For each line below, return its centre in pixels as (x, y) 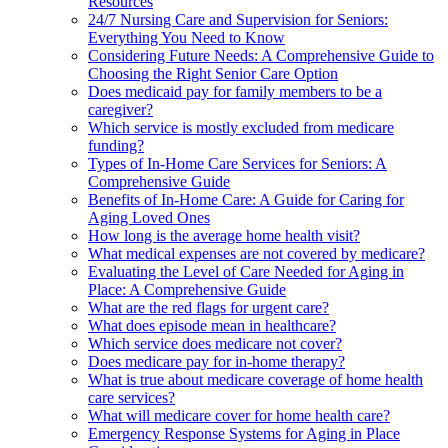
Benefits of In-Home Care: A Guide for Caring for (246, 200)
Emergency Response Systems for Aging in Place (244, 434)
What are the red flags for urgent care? (208, 308)
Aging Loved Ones (149, 218)
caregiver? (120, 110)
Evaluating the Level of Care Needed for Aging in (246, 272)
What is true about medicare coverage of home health (255, 380)
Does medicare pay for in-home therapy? (216, 362)
